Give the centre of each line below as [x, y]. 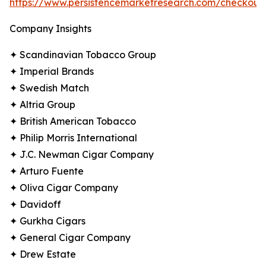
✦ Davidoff [35, 205]
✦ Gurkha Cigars [47, 221]
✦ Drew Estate [43, 254]
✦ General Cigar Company [70, 238]
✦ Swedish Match [49, 88]
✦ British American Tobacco [73, 121]
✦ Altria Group [42, 105]
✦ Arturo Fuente [47, 171]
